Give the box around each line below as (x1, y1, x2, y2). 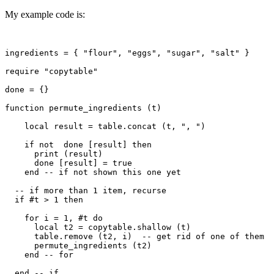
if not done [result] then (5, 139, 152, 149)
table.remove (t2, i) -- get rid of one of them (5, 231, 264, 241)
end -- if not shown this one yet (5, 167, 181, 177)
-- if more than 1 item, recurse (5, 185, 166, 195)
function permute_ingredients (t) (5, 103, 161, 113)
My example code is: (5, 9, 85, 20)
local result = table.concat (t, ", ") (5, 121, 206, 131)
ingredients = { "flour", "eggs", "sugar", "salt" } (5, 48, 250, 57)
